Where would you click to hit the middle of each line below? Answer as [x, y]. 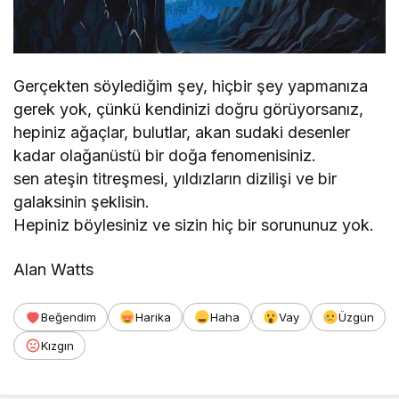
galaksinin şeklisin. [82, 201]
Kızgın [57, 345]
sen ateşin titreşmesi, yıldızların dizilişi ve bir [175, 178]
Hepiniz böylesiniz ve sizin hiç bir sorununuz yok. [194, 224]
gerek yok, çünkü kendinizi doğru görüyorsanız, [189, 109]
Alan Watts [54, 269]
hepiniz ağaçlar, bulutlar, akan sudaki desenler [182, 132]
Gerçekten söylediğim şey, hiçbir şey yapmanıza [191, 85]
